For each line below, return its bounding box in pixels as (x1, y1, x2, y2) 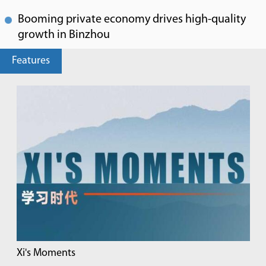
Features (12, 55, 50, 66)
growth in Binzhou (18, 29, 110, 41)
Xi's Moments (17, 248, 75, 259)
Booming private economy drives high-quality (18, 14, 246, 26)
